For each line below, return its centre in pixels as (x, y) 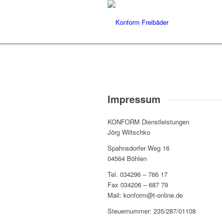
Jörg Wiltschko (129, 132)
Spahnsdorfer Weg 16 (139, 148)
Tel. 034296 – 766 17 (138, 174)
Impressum (134, 99)
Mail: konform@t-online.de (145, 195)
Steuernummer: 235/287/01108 (152, 211)
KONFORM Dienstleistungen (148, 121)
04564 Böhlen (127, 158)
